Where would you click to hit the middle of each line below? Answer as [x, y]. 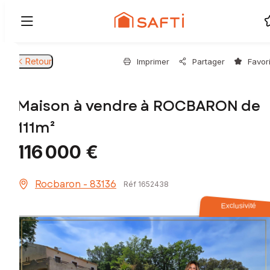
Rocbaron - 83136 [76, 184]
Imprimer [153, 61]
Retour [39, 61]
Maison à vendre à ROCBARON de [138, 106]
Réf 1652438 [146, 184]
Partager [209, 61]
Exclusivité [239, 206]
